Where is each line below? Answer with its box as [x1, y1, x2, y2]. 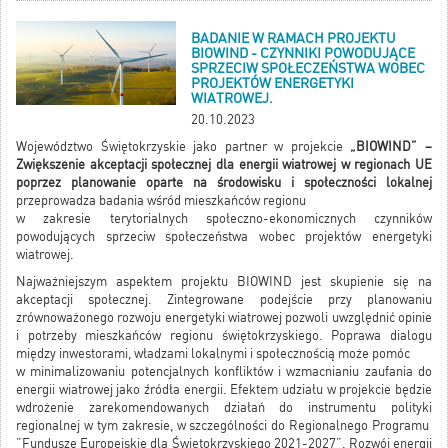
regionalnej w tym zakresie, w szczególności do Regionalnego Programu [16, 418, 432, 434]
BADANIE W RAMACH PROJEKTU [191, 30, 396, 47]
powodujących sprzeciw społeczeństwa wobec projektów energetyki [16, 229, 432, 245]
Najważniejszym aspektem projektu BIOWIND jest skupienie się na [16, 274, 432, 290]
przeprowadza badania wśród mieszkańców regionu [16, 193, 306, 209]
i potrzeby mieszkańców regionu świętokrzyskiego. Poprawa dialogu [16, 328, 432, 344]
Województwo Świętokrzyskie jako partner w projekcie [16, 139, 351, 155]
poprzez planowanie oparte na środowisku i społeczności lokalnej [16, 175, 432, 191]
